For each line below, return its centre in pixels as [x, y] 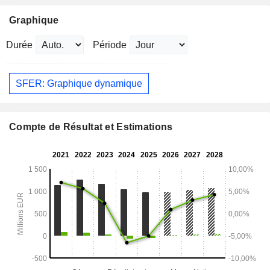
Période [110, 45]
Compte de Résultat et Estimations [91, 127]
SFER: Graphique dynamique [79, 83]
